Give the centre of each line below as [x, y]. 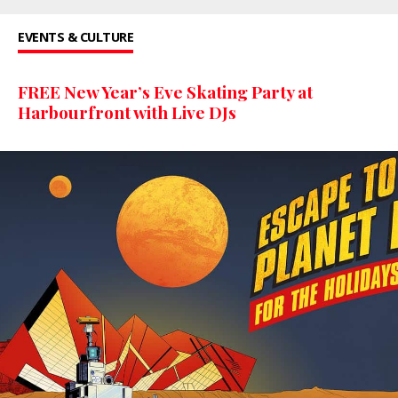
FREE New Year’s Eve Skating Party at [165, 92]
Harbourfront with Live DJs [127, 112]
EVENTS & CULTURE [76, 37]
